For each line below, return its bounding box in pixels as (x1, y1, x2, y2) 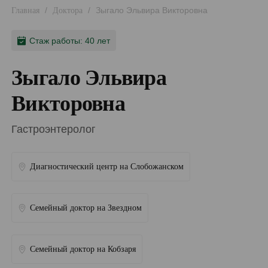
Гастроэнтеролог (11, 123, 96, 136)
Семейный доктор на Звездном (30, 203, 142, 212)
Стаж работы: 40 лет (29, 35, 111, 45)
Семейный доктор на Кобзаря (30, 244, 136, 254)
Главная (11, 6, 40, 16)
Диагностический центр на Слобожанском (30, 162, 184, 171)
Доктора (53, 6, 83, 16)
